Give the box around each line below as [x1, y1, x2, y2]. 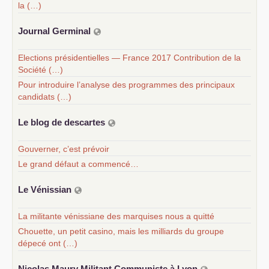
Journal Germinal [18, 26, 93, 36]
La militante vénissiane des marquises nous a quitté [18, 211, 214, 221]
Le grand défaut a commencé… [18, 159, 139, 169]
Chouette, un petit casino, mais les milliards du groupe [18, 226, 224, 236]
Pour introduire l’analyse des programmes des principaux [18, 79, 235, 89]
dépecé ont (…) [18, 238, 77, 248]
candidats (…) [18, 91, 71, 101]
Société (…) [18, 64, 63, 74]
